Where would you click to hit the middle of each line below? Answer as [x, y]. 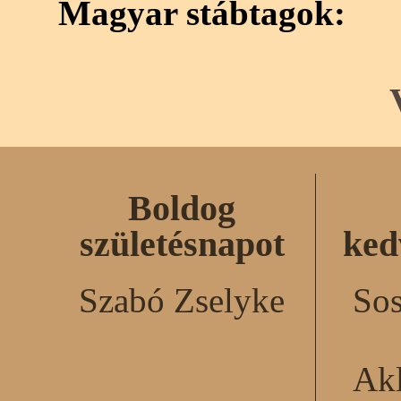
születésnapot [182, 243]
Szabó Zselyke [182, 301]
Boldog [182, 208]
